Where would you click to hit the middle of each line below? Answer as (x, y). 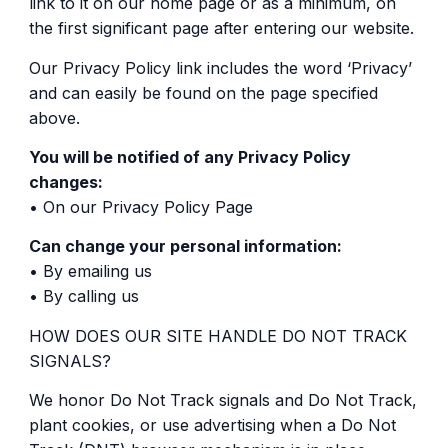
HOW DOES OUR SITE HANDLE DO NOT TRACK (217, 335)
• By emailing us (90, 271)
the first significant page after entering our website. (221, 28)
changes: (65, 181)
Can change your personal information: (185, 246)
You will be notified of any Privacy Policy (189, 156)
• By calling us (83, 296)
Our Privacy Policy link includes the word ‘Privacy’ (220, 67)
